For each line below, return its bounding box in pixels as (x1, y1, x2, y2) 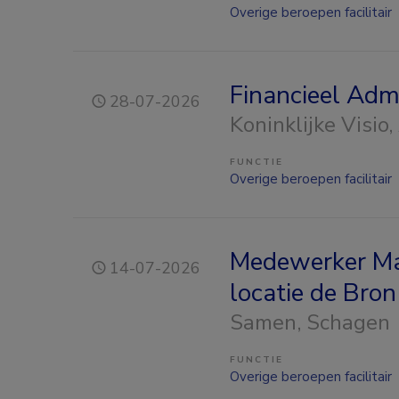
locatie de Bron (230, 275, 396, 310)
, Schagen (297, 307, 390, 337)
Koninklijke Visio (230, 110, 388, 139)
